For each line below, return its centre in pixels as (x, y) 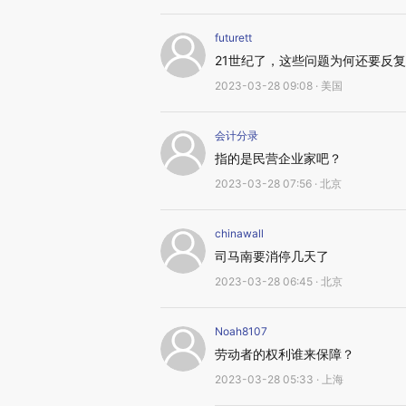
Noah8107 (241, 331)
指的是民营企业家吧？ (278, 158)
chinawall (239, 233)
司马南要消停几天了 (272, 256)
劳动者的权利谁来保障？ (285, 354)
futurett (233, 38)
